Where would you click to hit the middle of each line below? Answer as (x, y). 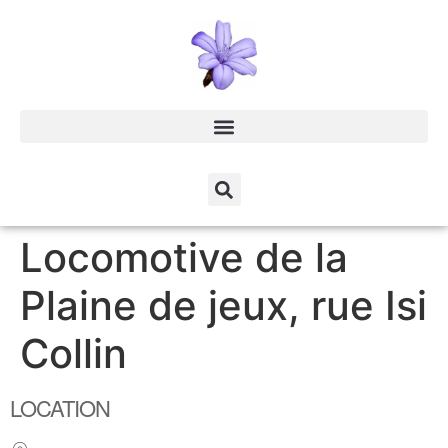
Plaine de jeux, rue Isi (223, 306)
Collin (73, 354)
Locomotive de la (184, 258)
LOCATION (60, 408)
